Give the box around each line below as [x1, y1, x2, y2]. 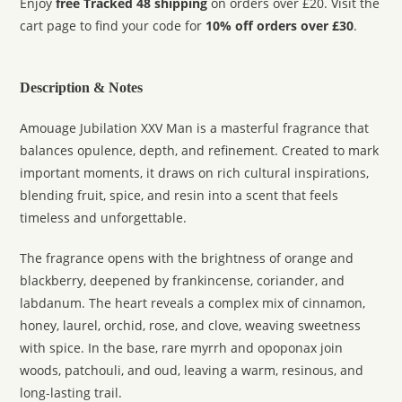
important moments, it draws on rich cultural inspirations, [20, 164, 370, 182]
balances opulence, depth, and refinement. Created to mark [20, 142, 380, 160]
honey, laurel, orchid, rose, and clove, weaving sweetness [20, 317, 362, 335]
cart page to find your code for [20, 16, 206, 34]
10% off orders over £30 [205, 16, 354, 34]
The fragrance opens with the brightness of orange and [20, 249, 354, 267]
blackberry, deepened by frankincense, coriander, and [20, 272, 345, 290]
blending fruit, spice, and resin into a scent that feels [20, 187, 339, 205]
